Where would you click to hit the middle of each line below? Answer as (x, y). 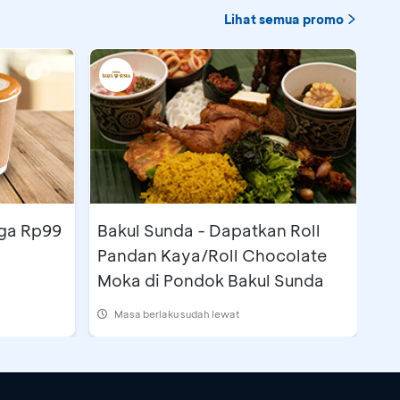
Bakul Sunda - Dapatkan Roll (209, 231)
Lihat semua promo (284, 20)
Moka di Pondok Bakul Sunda (211, 281)
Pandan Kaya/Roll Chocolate (212, 256)
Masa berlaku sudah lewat (177, 314)
